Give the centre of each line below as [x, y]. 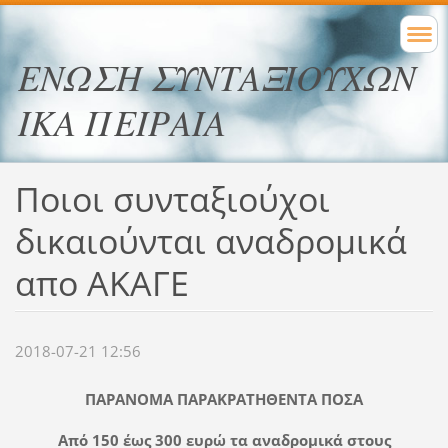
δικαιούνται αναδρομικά [210, 240]
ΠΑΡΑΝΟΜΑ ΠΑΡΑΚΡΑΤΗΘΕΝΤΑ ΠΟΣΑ [224, 399]
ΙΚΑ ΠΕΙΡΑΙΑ [122, 121]
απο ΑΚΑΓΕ [101, 282]
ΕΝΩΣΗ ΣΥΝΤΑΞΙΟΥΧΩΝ [217, 76]
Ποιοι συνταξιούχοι [172, 198]
